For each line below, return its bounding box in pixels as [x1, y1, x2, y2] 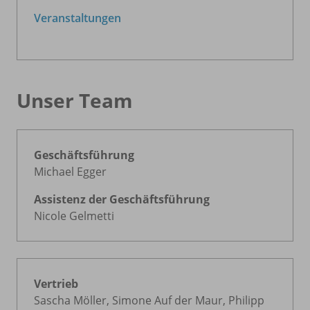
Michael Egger [34, 164, 107, 179]
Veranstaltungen [34, 10, 121, 26]
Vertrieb [34, 276, 78, 291]
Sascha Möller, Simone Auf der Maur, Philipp [34, 293, 264, 308]
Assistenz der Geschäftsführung [34, 192, 210, 207]
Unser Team [17, 87, 133, 113]
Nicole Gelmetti [34, 208, 114, 224]
